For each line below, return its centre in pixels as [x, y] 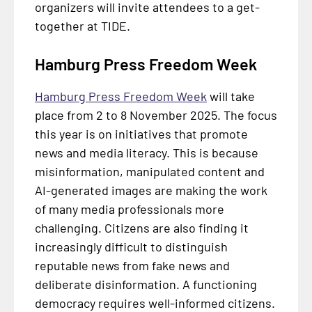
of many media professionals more [129, 209]
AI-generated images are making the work [151, 190]
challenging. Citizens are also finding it [141, 228]
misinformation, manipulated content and [149, 172]
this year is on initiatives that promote [141, 134]
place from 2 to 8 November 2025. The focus [156, 115]
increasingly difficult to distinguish [131, 247]
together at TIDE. [82, 25]
